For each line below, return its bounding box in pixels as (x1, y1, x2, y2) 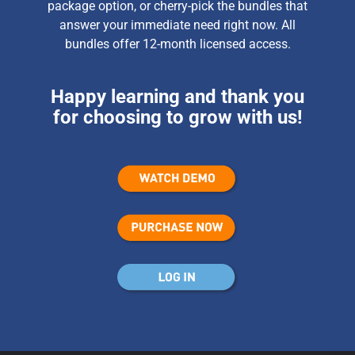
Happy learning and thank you (51, 86, 304, 108)
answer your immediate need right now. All (59, 17, 296, 32)
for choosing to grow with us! (52, 106, 303, 128)
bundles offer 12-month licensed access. (64, 36, 291, 52)
